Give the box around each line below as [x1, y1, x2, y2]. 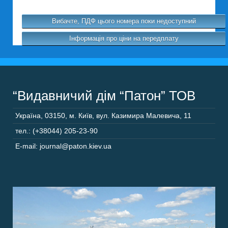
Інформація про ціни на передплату [69, 35, 179, 42]
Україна [15, 111, 41, 120]
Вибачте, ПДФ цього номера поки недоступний [51, 17, 196, 25]
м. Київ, [69, 111, 94, 120]
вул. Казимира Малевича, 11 [96, 111, 191, 120]
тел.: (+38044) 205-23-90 [15, 127, 98, 135]
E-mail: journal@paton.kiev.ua [15, 142, 111, 150]
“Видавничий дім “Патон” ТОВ [13, 88, 195, 103]
